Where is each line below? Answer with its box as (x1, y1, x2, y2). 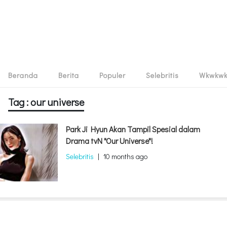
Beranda (8, 70, 38, 80)
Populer (99, 70, 126, 80)
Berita (58, 70, 79, 80)
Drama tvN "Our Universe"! (66, 136, 153, 146)
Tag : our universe (8, 95, 84, 108)
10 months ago (103, 152, 147, 161)
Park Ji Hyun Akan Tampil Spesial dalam (66, 124, 200, 134)
